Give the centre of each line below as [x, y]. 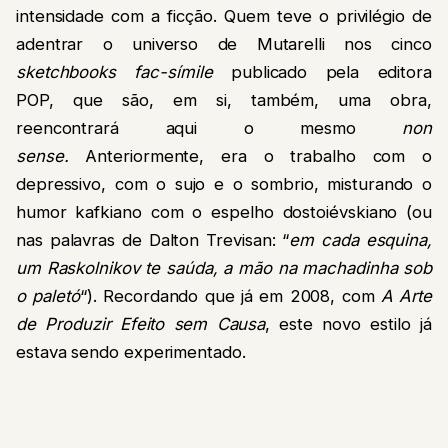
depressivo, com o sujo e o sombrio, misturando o [224, 184]
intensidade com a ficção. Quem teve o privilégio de [224, 16]
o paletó [48, 296]
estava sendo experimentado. [131, 352]
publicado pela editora [331, 72]
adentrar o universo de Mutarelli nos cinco [224, 44]
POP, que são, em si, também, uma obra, [224, 100]
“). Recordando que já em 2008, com [227, 296]
